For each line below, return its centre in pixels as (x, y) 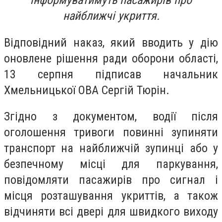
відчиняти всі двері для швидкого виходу (111, 212)
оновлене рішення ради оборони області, (111, 58)
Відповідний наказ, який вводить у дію (111, 42)
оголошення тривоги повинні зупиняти (111, 133)
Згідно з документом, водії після (111, 117)
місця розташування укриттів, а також (111, 196)
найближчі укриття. (111, 16)
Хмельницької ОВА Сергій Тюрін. (87, 90)
